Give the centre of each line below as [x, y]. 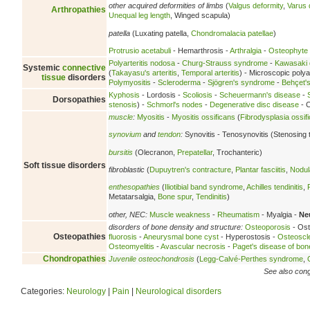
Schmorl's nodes [175, 104]
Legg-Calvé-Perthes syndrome [251, 258]
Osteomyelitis [131, 246]
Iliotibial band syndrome [204, 187]
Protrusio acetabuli [140, 51]
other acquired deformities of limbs [166, 6]
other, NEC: [128, 214]
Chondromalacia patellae [232, 33]
